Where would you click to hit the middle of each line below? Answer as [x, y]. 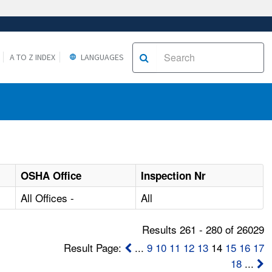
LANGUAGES [101, 57]
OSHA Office [51, 176]
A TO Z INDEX [32, 57]
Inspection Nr [174, 176]
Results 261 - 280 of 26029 [203, 229]
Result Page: [94, 248]
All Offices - [48, 198]
